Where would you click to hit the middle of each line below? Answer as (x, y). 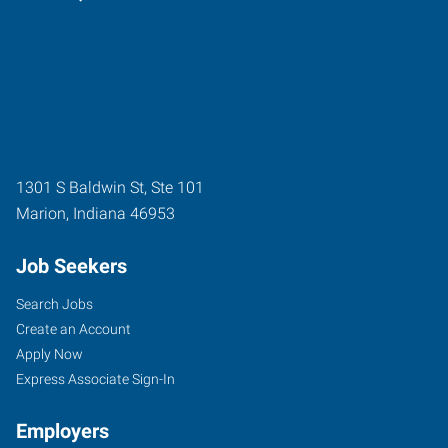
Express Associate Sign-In (95, 378)
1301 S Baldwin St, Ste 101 (110, 187)
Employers (62, 430)
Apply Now (49, 353)
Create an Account (73, 328)
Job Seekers (71, 265)
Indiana (99, 213)
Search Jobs (54, 303)
